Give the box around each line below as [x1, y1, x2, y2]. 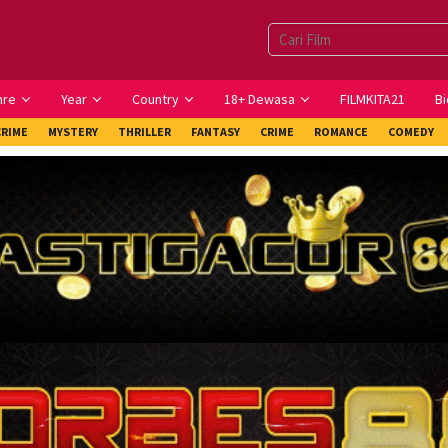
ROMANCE [314, 124, 368, 139]
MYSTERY [48, 124, 98, 139]
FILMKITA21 [340, 90, 405, 108]
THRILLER [118, 124, 171, 139]
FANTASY [191, 124, 240, 139]
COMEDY [388, 124, 434, 139]
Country [132, 90, 179, 108]
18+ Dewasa [224, 90, 295, 108]
